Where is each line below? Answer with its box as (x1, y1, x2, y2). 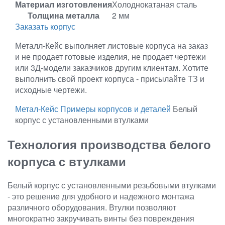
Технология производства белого (8, 135, 211, 153)
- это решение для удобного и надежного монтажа (8, 190, 194, 202)
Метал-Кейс (15, 102, 58, 115)
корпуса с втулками (8, 152, 126, 170)
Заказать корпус (15, 20, 75, 32)
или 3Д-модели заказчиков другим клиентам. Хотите (15, 61, 208, 73)
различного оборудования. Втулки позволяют (8, 201, 176, 213)
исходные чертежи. (15, 83, 87, 95)
